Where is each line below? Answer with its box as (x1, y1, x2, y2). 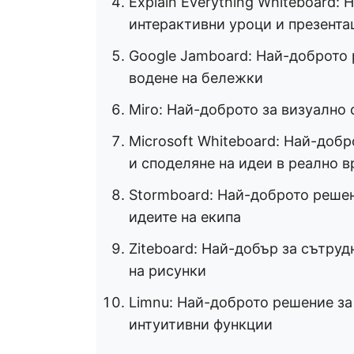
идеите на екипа (129, 209, 241, 225)
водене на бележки (129, 70, 263, 86)
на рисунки (129, 262, 206, 279)
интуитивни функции (129, 316, 273, 333)
